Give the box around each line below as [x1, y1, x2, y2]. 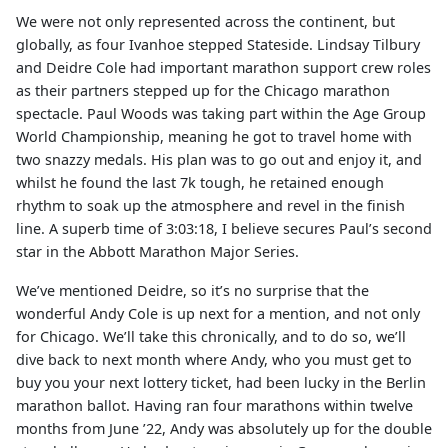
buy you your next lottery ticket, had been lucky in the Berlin [16, 373, 426, 393]
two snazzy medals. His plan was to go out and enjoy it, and [16, 150, 422, 170]
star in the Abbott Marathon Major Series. [16, 242, 299, 262]
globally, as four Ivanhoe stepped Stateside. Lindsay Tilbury [16, 35, 420, 55]
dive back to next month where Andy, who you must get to [16, 350, 412, 370]
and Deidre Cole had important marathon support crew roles [16, 58, 431, 78]
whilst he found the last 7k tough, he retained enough [16, 173, 384, 193]
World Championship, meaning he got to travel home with [16, 127, 412, 147]
